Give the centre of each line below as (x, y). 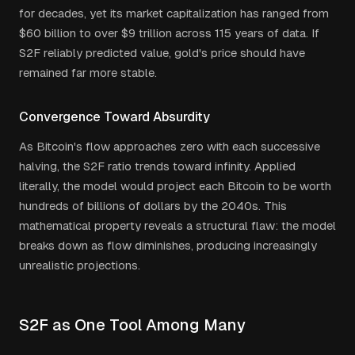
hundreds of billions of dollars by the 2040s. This (153, 206)
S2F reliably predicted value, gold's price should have (162, 53)
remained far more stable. (88, 73)
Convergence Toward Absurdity (115, 117)
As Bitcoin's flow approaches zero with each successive (170, 146)
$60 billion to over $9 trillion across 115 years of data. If (169, 33)
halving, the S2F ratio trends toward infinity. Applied (157, 166)
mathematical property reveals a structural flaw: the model (177, 225)
